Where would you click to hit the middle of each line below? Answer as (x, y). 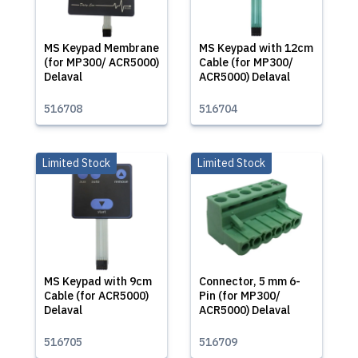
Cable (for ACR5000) (96, 296)
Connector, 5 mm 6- (250, 281)
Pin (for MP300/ (240, 296)
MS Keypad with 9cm (98, 281)
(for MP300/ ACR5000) (101, 62)
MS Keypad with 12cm (256, 48)
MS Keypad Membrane (101, 48)
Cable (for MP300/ (246, 62)
